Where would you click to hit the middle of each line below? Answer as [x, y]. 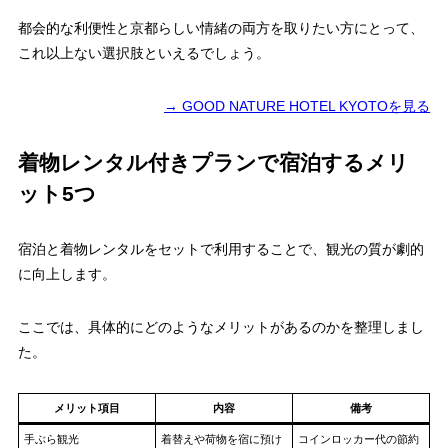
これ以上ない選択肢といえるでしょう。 [143, 53]
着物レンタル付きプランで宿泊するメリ [213, 163]
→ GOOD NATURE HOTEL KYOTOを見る [297, 106]
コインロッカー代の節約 [359, 439]
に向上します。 [66, 274]
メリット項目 [86, 408]
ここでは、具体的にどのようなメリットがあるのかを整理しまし [220, 327]
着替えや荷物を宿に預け [222, 439]
